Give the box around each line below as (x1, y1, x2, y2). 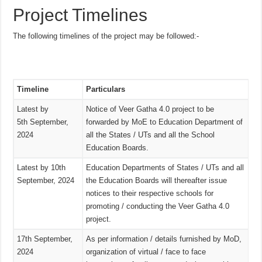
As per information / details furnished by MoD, (86, 235, 242, 244)
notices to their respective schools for (86, 189, 214, 198)
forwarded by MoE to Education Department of (86, 118, 243, 127)
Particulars (86, 85, 126, 94)
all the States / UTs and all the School (86, 130, 215, 140)
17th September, (17, 235, 73, 244)
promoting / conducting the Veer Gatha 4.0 (86, 202, 230, 211)
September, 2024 (17, 176, 75, 185)
